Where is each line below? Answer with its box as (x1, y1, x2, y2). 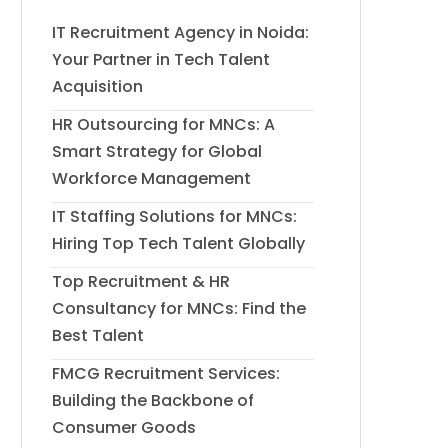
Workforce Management (52, 167, 251, 190)
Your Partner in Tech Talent (52, 48, 270, 71)
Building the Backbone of (52, 389, 254, 412)
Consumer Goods (52, 416, 196, 439)
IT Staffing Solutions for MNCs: (52, 205, 297, 228)
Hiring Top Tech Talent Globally (52, 232, 305, 255)
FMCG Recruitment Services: (52, 362, 280, 385)
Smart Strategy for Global (52, 140, 262, 163)
